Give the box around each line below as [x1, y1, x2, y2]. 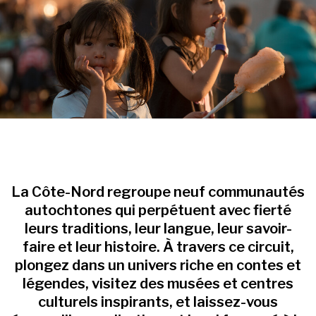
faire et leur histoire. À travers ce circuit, [22, 238, 294, 256]
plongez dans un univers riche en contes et [15, 257, 301, 274]
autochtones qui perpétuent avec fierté [25, 202, 291, 219]
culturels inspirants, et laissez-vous [38, 293, 278, 311]
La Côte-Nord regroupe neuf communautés [11, 183, 305, 201]
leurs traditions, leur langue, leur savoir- [24, 220, 292, 238]
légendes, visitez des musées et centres [23, 275, 293, 293]
